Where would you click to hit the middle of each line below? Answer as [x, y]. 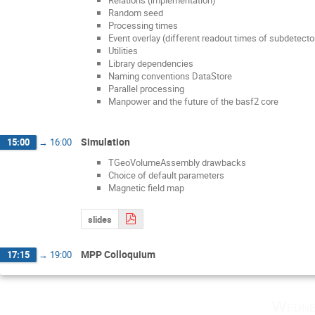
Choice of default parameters [166, 175]
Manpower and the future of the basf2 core [193, 101]
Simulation [105, 141]
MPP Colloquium [118, 254]
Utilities [123, 50]
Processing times [143, 25]
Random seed [136, 12]
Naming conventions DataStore [170, 76]
